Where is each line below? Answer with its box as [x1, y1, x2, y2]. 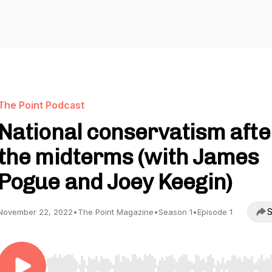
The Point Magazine [78, 207, 154, 217]
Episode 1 [197, 207, 233, 217]
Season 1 [158, 207, 192, 217]
